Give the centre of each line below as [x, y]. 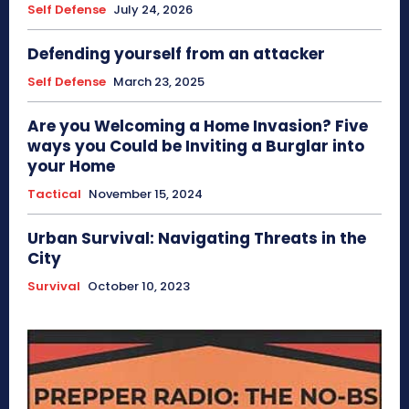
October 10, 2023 [139, 286]
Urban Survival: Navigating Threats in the [197, 238]
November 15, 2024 [146, 194]
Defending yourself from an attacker [176, 53]
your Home [71, 166]
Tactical [54, 194]
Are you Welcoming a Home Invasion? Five [198, 126]
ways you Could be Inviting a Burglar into [196, 146]
